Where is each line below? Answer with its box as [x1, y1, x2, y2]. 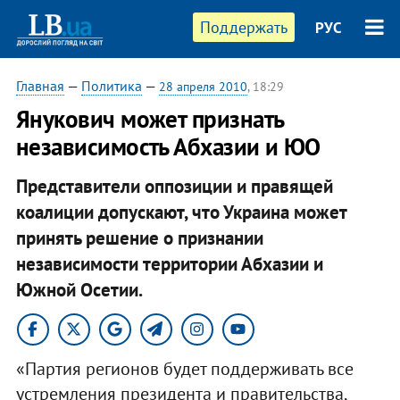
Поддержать [200, 17, 288, 37]
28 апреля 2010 [158, 79, 247, 95]
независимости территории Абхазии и [15, 251, 323, 276]
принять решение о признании [15, 225, 263, 250]
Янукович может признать [15, 104, 284, 134]
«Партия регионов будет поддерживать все [15, 356, 354, 380]
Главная [15, 77, 64, 95]
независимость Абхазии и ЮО [15, 131, 321, 162]
